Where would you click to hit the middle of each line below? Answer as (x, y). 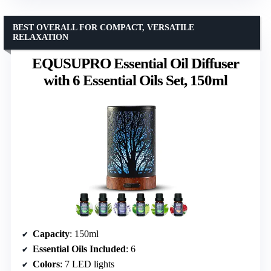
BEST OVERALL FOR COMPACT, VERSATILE (103, 28)
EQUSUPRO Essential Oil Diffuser (135, 64)
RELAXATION (41, 38)
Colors (46, 264)
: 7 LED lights (87, 264)
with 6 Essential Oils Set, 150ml (135, 80)
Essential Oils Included (79, 249)
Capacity (51, 233)
